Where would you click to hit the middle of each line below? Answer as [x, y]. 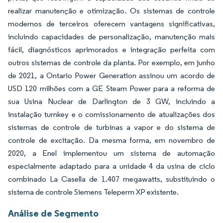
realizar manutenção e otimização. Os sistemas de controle [111, 11]
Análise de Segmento [53, 213]
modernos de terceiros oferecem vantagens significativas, [111, 24]
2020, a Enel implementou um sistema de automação [111, 153]
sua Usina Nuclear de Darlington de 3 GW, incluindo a [111, 102]
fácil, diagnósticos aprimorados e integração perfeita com [111, 50]
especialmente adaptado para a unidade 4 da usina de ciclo [111, 166]
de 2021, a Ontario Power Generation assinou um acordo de [111, 76]
